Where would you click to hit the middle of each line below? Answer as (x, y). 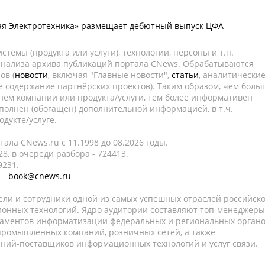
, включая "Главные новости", (110, 75)
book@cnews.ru (40, 176)
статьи (185, 75)
